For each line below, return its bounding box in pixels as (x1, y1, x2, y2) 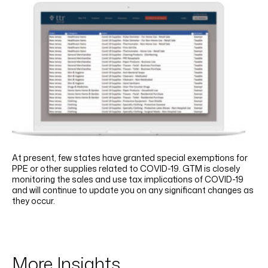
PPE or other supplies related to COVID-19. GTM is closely (12, 163, 240, 175)
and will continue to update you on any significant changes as (12, 184, 254, 196)
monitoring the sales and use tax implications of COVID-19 (12, 173, 243, 185)
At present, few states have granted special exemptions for (12, 152, 248, 164)
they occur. (12, 195, 55, 207)
